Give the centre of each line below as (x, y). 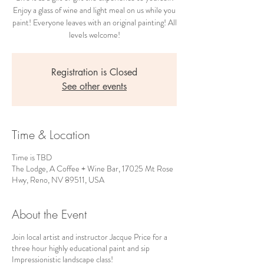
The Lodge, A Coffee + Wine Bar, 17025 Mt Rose (93, 169)
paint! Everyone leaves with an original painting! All (94, 23)
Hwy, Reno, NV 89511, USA (58, 180)
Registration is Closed (94, 72)
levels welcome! (94, 35)
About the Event (49, 214)
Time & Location (51, 135)
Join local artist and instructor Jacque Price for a (90, 237)
